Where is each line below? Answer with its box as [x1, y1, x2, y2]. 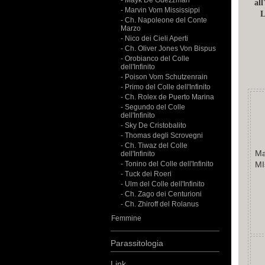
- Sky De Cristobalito [121, 121, 186, 130]
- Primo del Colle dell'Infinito [121, 83, 211, 91]
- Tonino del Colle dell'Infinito [121, 160, 214, 168]
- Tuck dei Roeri [121, 170, 173, 178]
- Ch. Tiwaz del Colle [121, 141, 188, 150]
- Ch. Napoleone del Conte [121, 16, 207, 24]
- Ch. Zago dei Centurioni [121, 190, 202, 198]
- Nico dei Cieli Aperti [121, 34, 188, 43]
